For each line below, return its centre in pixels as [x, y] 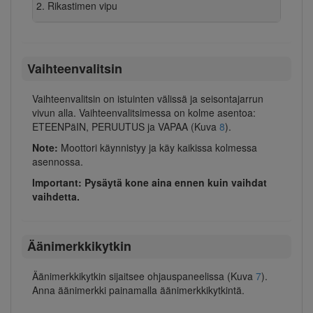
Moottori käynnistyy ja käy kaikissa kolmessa [159, 147]
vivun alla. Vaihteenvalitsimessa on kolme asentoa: [144, 112]
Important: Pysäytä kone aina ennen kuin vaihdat [150, 182]
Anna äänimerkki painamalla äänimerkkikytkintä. [138, 290]
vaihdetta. [56, 196]
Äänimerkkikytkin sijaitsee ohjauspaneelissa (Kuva [144, 276]
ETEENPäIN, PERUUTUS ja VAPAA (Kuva [126, 126]
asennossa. [58, 161]
